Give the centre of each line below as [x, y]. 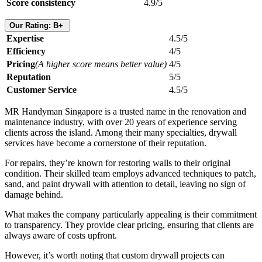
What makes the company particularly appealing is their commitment [131, 215]
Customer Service [42, 90]
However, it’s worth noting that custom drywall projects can [115, 256]
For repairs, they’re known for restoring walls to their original [118, 163]
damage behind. [35, 195]
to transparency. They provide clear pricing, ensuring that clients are [129, 225]
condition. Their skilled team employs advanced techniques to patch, [130, 174]
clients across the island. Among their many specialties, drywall [121, 133]
